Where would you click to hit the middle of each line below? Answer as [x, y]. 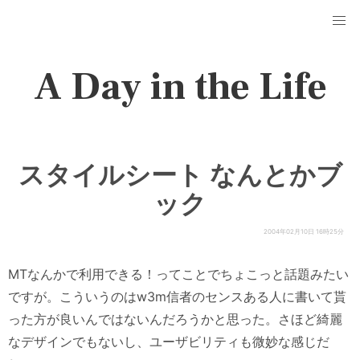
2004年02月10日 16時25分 [304, 231]
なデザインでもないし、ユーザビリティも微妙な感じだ [169, 341]
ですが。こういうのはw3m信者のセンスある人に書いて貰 [177, 296]
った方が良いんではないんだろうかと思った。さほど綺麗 [175, 319]
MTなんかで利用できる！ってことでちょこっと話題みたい [178, 274]
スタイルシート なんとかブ [180, 175]
